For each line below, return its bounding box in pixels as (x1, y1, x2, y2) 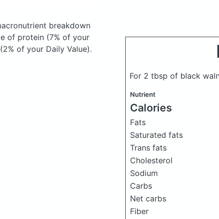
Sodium (130, 168, 158, 178)
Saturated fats (130, 130, 183, 140)
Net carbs (130, 193, 166, 203)
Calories (130, 101, 172, 114)
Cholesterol (130, 155, 173, 165)
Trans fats (130, 142, 167, 153)
